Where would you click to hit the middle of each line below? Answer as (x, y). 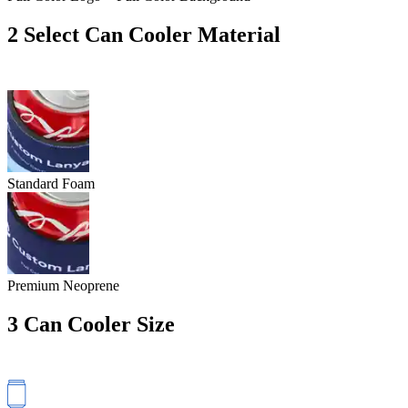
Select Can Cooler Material (152, 35)
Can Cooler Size (99, 325)
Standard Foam (51, 184)
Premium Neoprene (63, 286)
